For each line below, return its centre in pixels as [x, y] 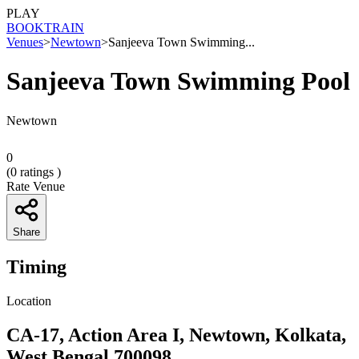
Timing [36, 266]
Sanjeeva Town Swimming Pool [178, 81]
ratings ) [39, 171]
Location [29, 301]
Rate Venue [36, 186]
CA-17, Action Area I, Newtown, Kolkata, [176, 335]
